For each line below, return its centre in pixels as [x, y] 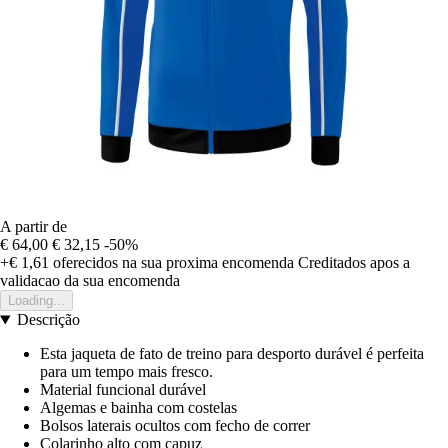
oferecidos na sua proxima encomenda [171, 263]
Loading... [36, 301]
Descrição [48, 320]
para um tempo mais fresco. [126, 372]
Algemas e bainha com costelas [138, 408]
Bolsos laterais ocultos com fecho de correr [175, 426]
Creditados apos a [354, 263]
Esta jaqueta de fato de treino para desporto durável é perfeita [232, 354]
